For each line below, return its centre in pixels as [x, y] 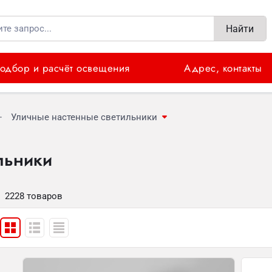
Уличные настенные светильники [84, 117]
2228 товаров [34, 196]
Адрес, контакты [223, 68]
